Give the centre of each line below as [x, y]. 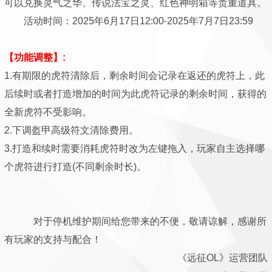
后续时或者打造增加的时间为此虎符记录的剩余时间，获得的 [135, 94]
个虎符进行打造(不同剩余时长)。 [75, 167]
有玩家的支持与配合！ [53, 240]
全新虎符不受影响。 [48, 112]
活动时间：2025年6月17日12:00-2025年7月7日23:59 [129, 21]
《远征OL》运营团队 [218, 258]
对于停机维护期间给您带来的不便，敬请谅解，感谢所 [135, 221]
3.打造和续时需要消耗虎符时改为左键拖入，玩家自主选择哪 [134, 148]
